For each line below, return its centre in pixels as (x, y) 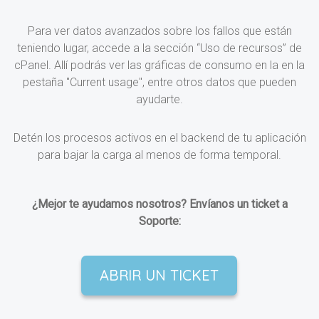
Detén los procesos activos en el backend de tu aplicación (159, 138)
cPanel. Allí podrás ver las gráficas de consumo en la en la (159, 66)
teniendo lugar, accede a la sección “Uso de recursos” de (159, 48)
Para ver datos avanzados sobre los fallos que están (159, 31)
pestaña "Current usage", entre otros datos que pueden (159, 83)
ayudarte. (159, 100)
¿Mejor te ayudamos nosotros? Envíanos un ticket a (159, 204)
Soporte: (159, 221)
